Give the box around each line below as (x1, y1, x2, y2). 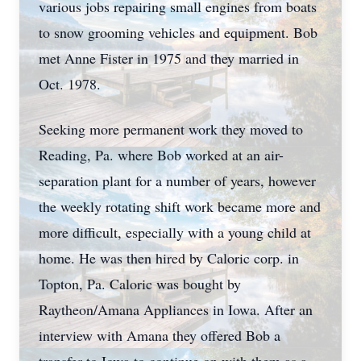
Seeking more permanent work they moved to (39, 119, 303, 139)
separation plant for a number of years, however (39, 171, 316, 190)
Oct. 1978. (39, 74, 101, 93)
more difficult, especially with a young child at (39, 222, 311, 242)
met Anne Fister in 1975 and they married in (39, 48, 299, 68)
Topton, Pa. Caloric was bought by (39, 274, 241, 293)
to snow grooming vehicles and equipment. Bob (39, 23, 317, 42)
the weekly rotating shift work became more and (39, 197, 321, 216)
